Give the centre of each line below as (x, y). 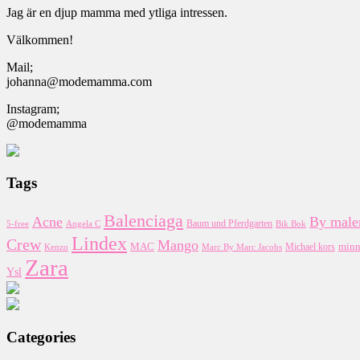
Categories (41, 337)
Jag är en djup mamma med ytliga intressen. (117, 12)
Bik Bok (291, 223)
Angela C (83, 223)
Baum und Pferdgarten (229, 223)
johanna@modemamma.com (79, 81)
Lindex (99, 243)
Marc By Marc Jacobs (242, 246)
